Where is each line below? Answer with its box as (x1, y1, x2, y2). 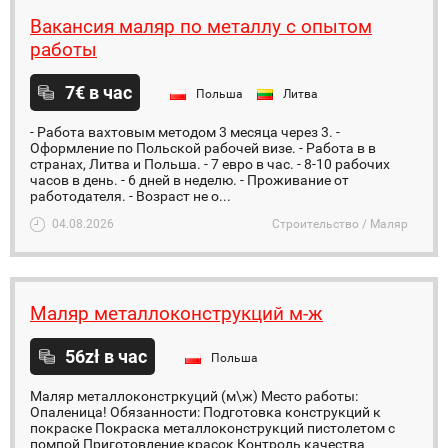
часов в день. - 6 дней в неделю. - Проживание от (30, 172, 349, 188)
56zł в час (65, 346, 147, 367)
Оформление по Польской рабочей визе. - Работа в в (30, 140, 376, 156)
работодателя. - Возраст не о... (30, 188, 231, 204)
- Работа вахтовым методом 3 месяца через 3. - (30, 124, 340, 140)
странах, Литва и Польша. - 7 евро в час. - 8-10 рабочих (30, 156, 390, 172)
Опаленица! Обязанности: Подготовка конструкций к (30, 404, 381, 420)
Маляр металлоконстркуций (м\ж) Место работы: (30, 388, 358, 404)
